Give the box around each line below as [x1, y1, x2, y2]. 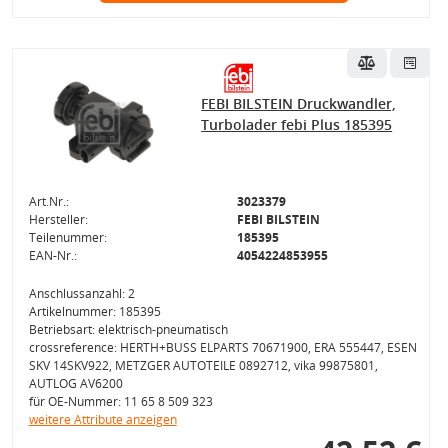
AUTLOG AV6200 [28, 375, 123, 392]
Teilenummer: [28, 229, 107, 246]
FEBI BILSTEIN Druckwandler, [201, 94, 397, 113]
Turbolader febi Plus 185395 [201, 115, 393, 134]
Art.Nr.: [28, 193, 69, 210]
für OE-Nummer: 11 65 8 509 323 [28, 393, 213, 410]
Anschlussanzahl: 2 [28, 285, 135, 302]
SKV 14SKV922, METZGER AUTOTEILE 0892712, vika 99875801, [28, 357, 378, 374]
